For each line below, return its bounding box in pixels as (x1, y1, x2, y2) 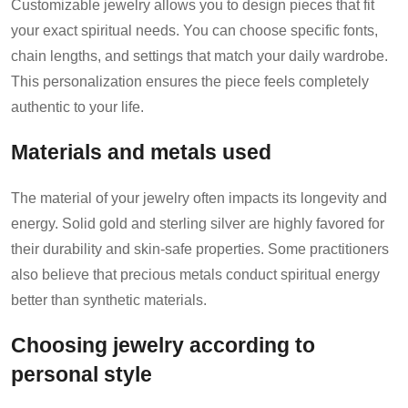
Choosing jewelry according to (11, 333, 315, 357)
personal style (11, 362, 152, 386)
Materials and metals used (11, 140, 271, 164)
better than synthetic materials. (11, 291, 207, 308)
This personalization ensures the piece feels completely (11, 73, 369, 89)
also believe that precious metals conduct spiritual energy (11, 266, 380, 282)
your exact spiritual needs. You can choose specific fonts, (11, 22, 378, 38)
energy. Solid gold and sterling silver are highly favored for (11, 215, 384, 231)
